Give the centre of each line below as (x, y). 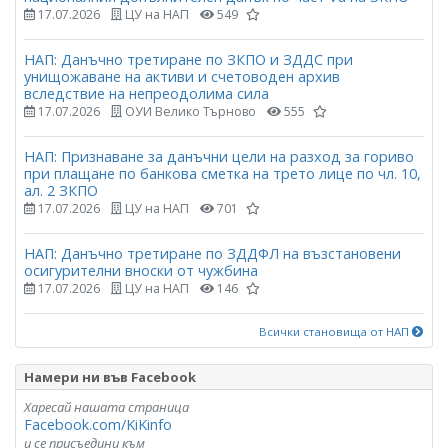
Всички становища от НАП (335, 332)
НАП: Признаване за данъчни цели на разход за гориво (219, 156)
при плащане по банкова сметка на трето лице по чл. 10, (222, 173)
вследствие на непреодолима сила (146, 93)
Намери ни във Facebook (110, 377)
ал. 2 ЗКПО (61, 190)
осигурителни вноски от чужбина (141, 271)
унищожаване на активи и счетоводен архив (182, 76)
